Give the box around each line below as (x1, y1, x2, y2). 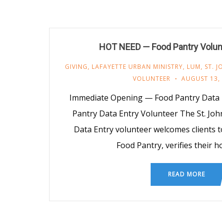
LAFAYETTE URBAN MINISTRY (91, 62, 183, 71)
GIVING (64, 62, 88, 71)
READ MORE (167, 169, 205, 178)
